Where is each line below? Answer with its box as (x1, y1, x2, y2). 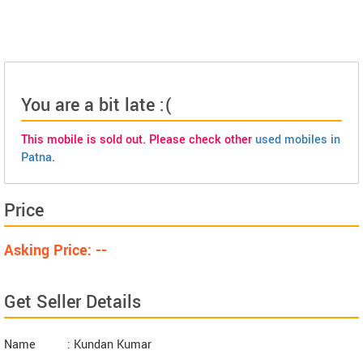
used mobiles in (255, 131, 340, 148)
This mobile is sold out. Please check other (21, 131, 255, 148)
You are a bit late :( (21, 92, 173, 118)
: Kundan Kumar (67, 336, 152, 353)
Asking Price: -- (4, 240, 107, 261)
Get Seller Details (4, 289, 141, 315)
